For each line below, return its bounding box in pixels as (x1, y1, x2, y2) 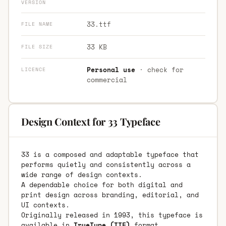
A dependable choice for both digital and (21, 179, 183, 190)
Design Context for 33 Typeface (21, 114, 160, 128)
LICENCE (21, 65, 46, 73)
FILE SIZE (21, 42, 53, 50)
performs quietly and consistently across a (21, 159, 191, 169)
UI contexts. (21, 199, 70, 210)
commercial (86, 74, 127, 85)
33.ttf (86, 19, 111, 29)
